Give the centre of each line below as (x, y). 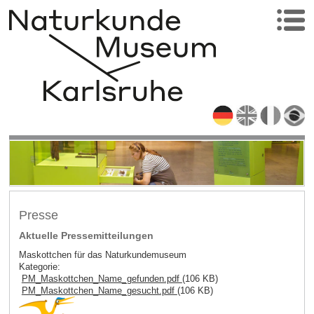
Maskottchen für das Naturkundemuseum (102, 255)
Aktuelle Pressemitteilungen (86, 236)
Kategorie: (39, 267)
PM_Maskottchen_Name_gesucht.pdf (99, 291)
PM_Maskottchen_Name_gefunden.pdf (102, 279)
